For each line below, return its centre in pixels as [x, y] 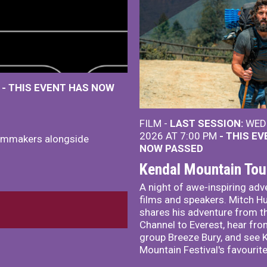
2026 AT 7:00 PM [179, 136]
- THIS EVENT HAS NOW [58, 88]
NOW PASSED [171, 148]
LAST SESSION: [207, 123]
